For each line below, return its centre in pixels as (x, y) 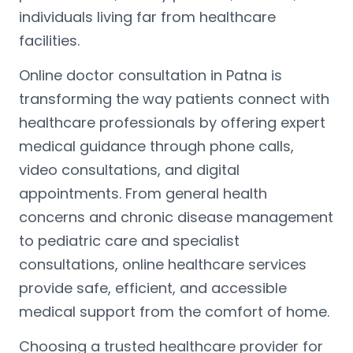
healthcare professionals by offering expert (172, 122)
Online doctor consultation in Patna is (150, 75)
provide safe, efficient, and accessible (153, 288)
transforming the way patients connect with (174, 98)
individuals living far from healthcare (147, 17)
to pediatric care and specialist (129, 240)
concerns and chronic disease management (176, 217)
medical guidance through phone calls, (156, 146)
